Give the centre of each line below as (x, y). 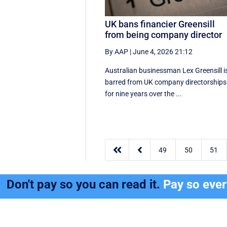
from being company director (164, 34)
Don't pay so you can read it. (85, 185)
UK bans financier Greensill (160, 24)
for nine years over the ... (144, 93)
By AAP (117, 51)
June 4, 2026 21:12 (163, 51)
